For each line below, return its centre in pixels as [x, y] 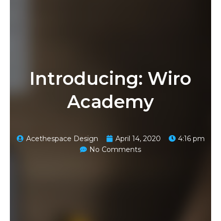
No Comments [115, 149]
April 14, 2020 [138, 138]
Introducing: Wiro [110, 78]
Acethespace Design [62, 138]
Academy [110, 101]
